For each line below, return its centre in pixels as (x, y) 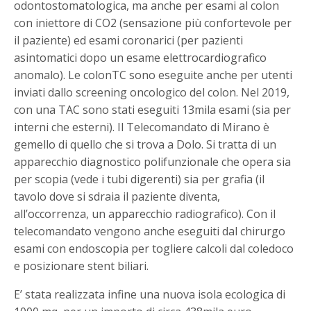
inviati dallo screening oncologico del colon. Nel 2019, (152, 93)
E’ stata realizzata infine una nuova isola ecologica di (150, 295)
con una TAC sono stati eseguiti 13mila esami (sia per (153, 110)
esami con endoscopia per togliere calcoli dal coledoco (154, 249)
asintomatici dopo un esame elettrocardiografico (141, 58)
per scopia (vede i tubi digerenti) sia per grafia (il (140, 179)
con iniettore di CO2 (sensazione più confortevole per (153, 23)
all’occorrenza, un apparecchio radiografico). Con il (145, 214)
